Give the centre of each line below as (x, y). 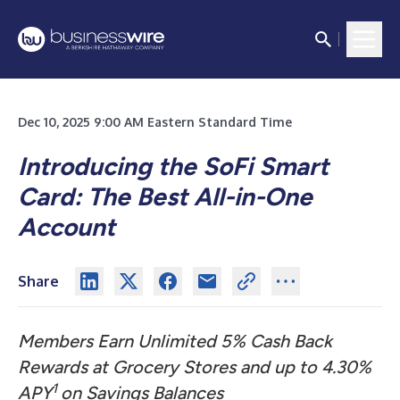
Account (67, 227)
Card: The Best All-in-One (165, 196)
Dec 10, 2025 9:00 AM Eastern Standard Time (155, 122)
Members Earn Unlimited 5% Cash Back (175, 341)
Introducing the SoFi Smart (173, 166)
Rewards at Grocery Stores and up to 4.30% (195, 367)
